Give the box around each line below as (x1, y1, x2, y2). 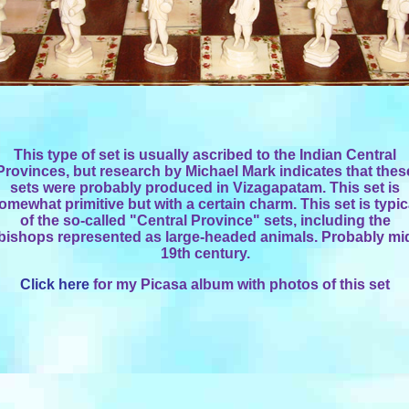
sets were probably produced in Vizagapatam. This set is (10, 180, 400, 195)
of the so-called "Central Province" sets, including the (19, 213, 391, 228)
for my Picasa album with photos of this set (89, 277, 390, 292)
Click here (20, 277, 89, 292)
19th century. (160, 246, 250, 261)
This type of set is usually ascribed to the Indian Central (14, 147, 396, 163)
